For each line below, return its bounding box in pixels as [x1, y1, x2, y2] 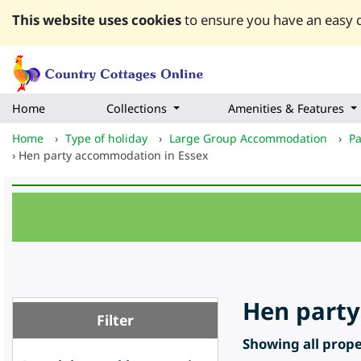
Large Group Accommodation [169, 131, 327, 147]
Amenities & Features [228, 101, 344, 117]
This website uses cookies [12, 10, 181, 29]
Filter [97, 310, 134, 330]
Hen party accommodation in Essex [19, 147, 208, 164]
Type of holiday [65, 131, 147, 147]
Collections [106, 101, 167, 117]
